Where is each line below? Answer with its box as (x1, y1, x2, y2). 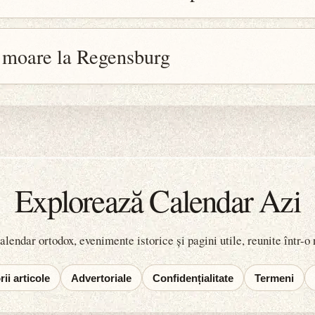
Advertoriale (71, 271, 131, 284)
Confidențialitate (153, 271, 233, 284)
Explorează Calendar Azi (15, 179, 300, 221)
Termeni (255, 271, 294, 284)
